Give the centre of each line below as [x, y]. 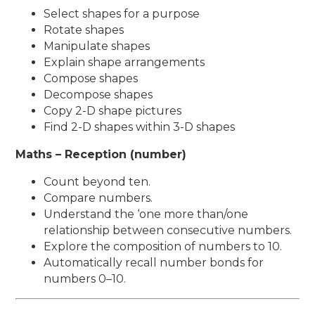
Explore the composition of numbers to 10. [163, 246]
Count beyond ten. [97, 181]
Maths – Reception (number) [101, 154]
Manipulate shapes [97, 46]
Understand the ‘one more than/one [146, 214]
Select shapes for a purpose [122, 13]
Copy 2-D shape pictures [113, 110]
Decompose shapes [98, 94]
